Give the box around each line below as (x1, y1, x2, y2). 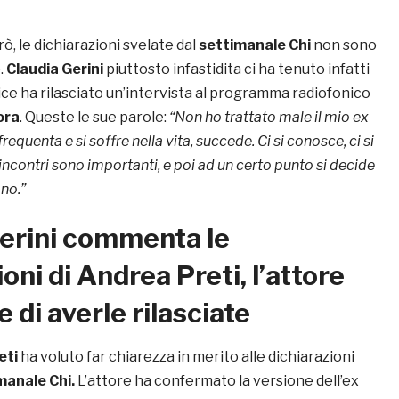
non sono (311, 37, 377, 54)
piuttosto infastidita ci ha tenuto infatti (103, 61, 370, 78)
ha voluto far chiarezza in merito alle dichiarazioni (18, 348, 354, 366)
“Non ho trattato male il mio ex (169, 109, 369, 126)
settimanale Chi (199, 37, 311, 54)
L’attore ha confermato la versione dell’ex (75, 372, 359, 390)
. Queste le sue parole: (20, 109, 169, 126)
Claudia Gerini (4, 61, 103, 78)
